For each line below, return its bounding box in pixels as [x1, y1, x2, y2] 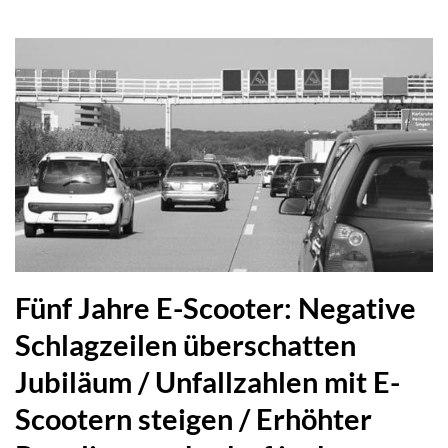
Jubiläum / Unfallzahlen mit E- [15, 364, 400, 399]
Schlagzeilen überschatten [15, 327, 356, 362]
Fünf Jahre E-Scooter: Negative [15, 290, 416, 325]
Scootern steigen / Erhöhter [15, 401, 372, 436]
